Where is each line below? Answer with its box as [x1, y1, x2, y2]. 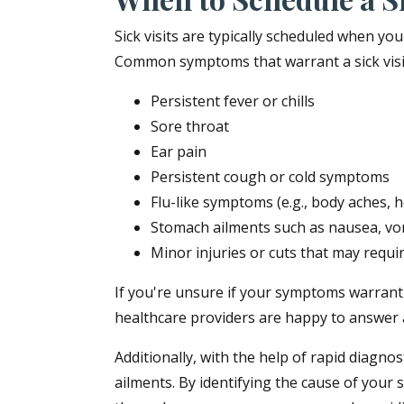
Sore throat [151, 115, 229, 136]
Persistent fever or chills [151, 90, 315, 111]
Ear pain [151, 141, 207, 161]
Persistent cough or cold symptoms [151, 166, 390, 187]
